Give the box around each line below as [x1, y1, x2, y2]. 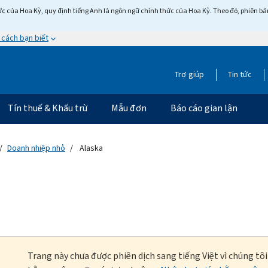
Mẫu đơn [111, 101, 147, 114]
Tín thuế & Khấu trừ [8, 101, 87, 114]
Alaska [78, 142, 103, 154]
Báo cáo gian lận [170, 101, 237, 114]
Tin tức [228, 68, 252, 80]
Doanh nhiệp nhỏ [7, 142, 65, 154]
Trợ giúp [175, 68, 204, 80]
